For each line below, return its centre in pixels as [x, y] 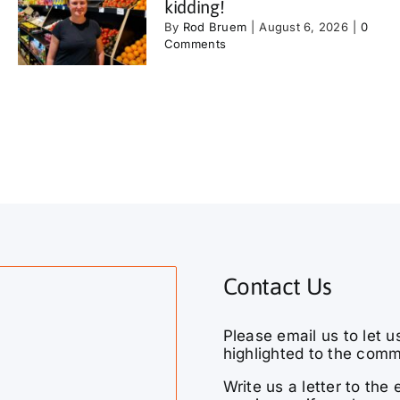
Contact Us [277, 287]
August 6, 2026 [304, 26]
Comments [195, 43]
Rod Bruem [215, 26]
